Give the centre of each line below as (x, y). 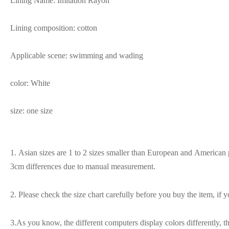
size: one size (31, 111)
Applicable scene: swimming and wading (77, 56)
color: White (30, 83)
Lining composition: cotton (54, 28)
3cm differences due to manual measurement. (84, 167)
